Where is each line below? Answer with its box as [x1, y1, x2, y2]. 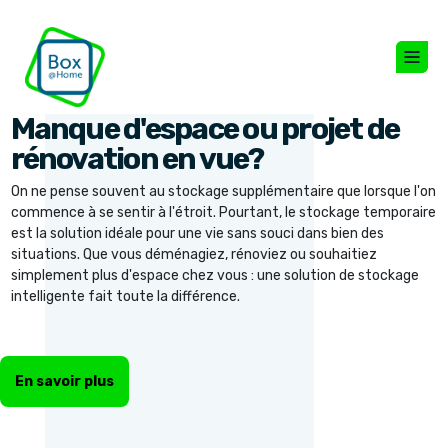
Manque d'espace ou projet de [10, 111, 400, 147]
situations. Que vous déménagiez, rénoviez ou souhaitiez [10, 246, 377, 263]
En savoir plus [15, 373, 114, 390]
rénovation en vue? [10, 141, 263, 177]
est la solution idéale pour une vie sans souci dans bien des [10, 225, 384, 242]
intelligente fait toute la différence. [10, 288, 240, 305]
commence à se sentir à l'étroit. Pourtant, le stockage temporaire [10, 204, 436, 221]
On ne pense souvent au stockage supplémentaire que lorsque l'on [10, 183, 436, 200]
